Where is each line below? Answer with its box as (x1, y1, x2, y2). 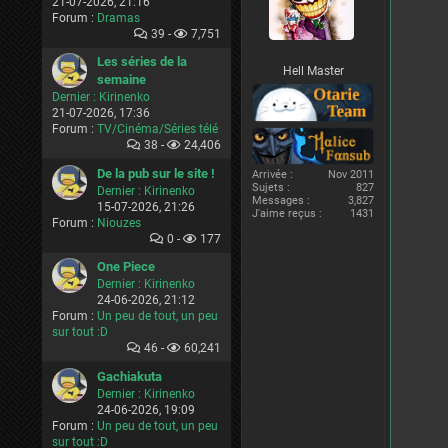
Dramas (97, 11, 140, 25)
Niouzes (97, 216, 141, 230)
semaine (97, 72, 146, 87)
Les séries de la (97, 54, 187, 69)
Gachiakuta (97, 369, 162, 384)
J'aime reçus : (252, 207, 323, 221)
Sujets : (252, 181, 291, 195)
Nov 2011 (327, 168, 374, 182)
